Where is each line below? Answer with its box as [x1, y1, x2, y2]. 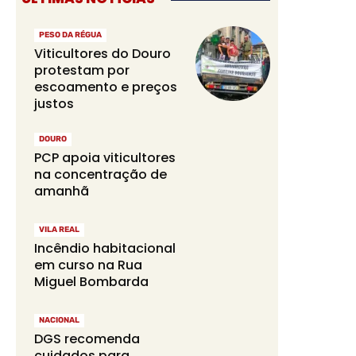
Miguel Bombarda [33, 273, 149, 292]
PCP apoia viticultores [33, 149, 176, 168]
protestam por [33, 61, 130, 80]
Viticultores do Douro [33, 44, 171, 64]
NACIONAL [38, 315, 79, 325]
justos [33, 95, 74, 114]
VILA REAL [38, 225, 79, 235]
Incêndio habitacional [33, 239, 176, 258]
